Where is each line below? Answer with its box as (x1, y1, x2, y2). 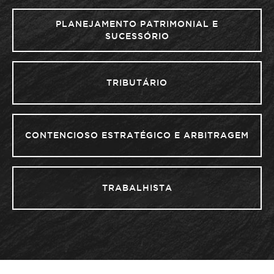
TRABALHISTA (102, 183, 172, 193)
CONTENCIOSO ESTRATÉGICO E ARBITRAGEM (25, 130, 249, 140)
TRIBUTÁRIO (106, 78, 168, 87)
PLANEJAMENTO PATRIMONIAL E (56, 19, 218, 29)
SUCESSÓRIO (105, 31, 169, 41)
